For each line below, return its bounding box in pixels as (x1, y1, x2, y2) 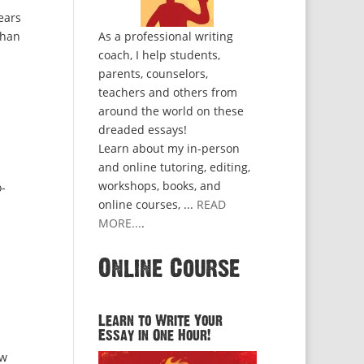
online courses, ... (97, 197, 197, 212)
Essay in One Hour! (97, 328, 210, 343)
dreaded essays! (97, 122, 187, 137)
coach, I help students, (97, 47, 220, 63)
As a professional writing (97, 28, 233, 44)
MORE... (97, 215, 141, 231)
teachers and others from (97, 84, 237, 100)
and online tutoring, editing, (97, 159, 250, 175)
